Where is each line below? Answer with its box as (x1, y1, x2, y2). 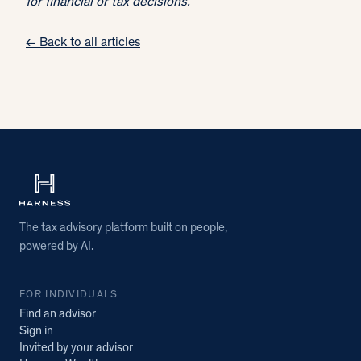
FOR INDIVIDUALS (19, 290, 118, 301)
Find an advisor (19, 309, 96, 322)
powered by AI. (19, 241, 93, 254)
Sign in (19, 326, 53, 338)
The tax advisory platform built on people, (19, 222, 227, 235)
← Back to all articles (26, 36, 140, 50)
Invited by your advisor (19, 342, 133, 355)
